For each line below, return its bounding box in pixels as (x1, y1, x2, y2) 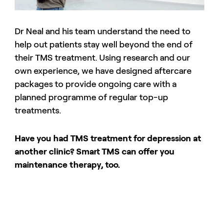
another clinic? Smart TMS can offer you (15, 146, 175, 156)
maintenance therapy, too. (15, 159, 120, 170)
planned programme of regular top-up (15, 92, 168, 102)
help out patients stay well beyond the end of (15, 39, 193, 49)
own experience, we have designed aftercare (15, 66, 192, 76)
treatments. (15, 105, 61, 115)
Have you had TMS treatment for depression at (15, 133, 201, 143)
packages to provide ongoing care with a (15, 79, 176, 89)
